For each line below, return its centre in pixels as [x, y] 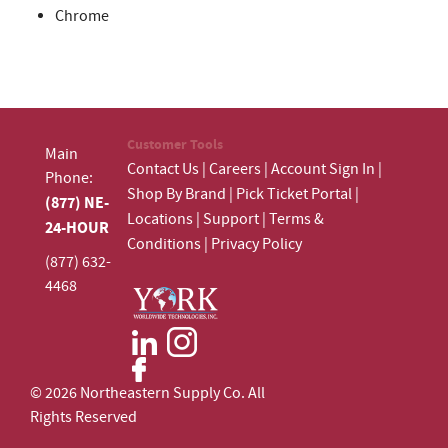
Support [231, 219]
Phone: [68, 178]
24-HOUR [76, 227]
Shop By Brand [176, 194]
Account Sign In [324, 169]
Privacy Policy [256, 244]
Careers [235, 169]
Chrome [82, 16]
